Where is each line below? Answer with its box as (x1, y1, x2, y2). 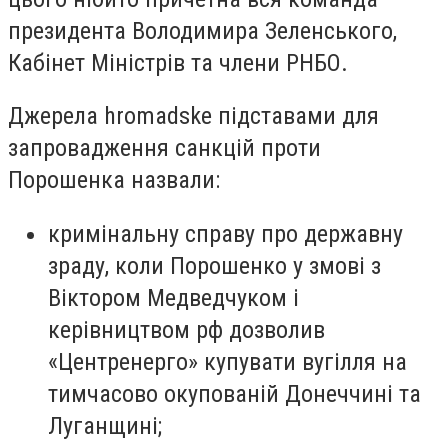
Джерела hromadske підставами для (8, 102, 379, 131)
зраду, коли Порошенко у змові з (48, 251, 381, 280)
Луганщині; (48, 411, 162, 440)
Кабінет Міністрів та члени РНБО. (8, 48, 348, 77)
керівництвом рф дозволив (48, 315, 325, 344)
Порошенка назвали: (8, 166, 220, 195)
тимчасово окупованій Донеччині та (48, 379, 421, 408)
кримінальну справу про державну (48, 219, 403, 248)
